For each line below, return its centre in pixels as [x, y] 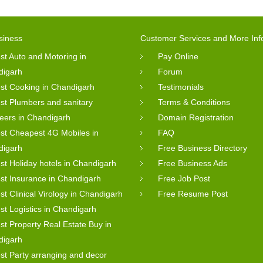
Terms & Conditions [194, 102]
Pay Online [178, 56]
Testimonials [181, 87]
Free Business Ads [193, 163]
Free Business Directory [203, 148]
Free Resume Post [193, 193]
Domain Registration [196, 117]
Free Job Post [184, 178]
